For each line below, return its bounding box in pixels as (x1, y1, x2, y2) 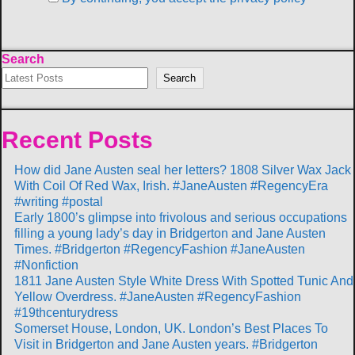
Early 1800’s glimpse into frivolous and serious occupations (14, 210, 347, 224)
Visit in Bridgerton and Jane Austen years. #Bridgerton (14, 337, 318, 351)
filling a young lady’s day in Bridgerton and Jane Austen (14, 226, 326, 240)
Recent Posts (2, 126, 153, 153)
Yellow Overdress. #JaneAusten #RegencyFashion (14, 289, 301, 303)
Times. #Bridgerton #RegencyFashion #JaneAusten (14, 242, 305, 256)
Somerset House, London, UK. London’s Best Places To (14, 321, 328, 335)
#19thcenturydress (14, 305, 118, 319)
